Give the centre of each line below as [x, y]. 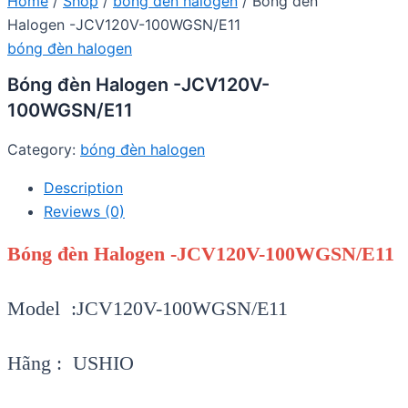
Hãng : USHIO [71, 363]
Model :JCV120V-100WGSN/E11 [148, 309]
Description [83, 188]
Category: [44, 150]
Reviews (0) [84, 212]
